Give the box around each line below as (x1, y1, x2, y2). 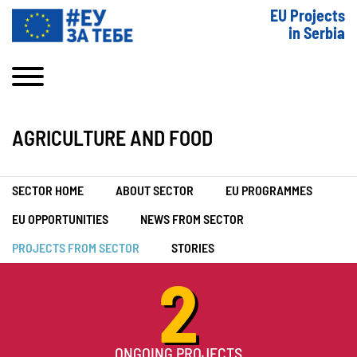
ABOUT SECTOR (116, 185, 194, 198)
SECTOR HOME (12, 185, 84, 198)
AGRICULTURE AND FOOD (12, 129, 213, 150)
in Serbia (288, 26, 345, 42)
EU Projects (270, 9, 345, 25)
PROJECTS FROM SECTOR (12, 242, 139, 255)
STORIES (171, 242, 214, 255)
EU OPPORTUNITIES (12, 214, 108, 226)
